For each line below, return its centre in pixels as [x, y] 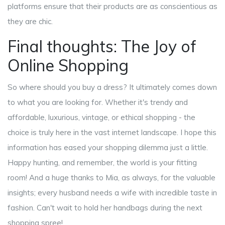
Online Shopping [68, 66]
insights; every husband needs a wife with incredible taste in [112, 193]
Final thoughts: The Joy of [102, 46]
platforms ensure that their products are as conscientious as [113, 7]
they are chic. [30, 22]
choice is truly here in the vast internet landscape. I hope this [112, 133]
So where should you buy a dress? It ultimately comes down [112, 87]
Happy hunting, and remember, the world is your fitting [102, 163]
